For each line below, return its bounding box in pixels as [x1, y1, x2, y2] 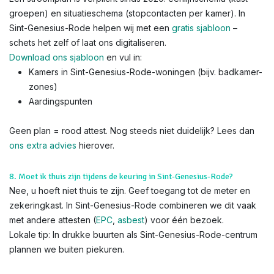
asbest [117, 215, 144, 225]
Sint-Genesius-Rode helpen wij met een [9, 23, 172, 33]
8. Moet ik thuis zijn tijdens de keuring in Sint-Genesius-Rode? [9, 171, 233, 182]
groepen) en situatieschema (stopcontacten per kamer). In [9, 8, 245, 18]
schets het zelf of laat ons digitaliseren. [9, 37, 166, 48]
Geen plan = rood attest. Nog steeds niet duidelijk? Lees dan [9, 125, 254, 136]
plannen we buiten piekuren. [9, 244, 124, 254]
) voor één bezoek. [144, 215, 224, 225]
